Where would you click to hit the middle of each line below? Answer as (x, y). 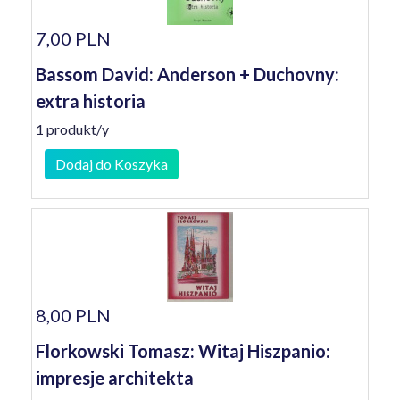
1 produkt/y (72, 129)
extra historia (91, 101)
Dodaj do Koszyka (112, 164)
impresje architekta (115, 378)
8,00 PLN (73, 315)
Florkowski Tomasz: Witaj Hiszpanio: (183, 351)
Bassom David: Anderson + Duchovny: (187, 74)
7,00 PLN (73, 38)
